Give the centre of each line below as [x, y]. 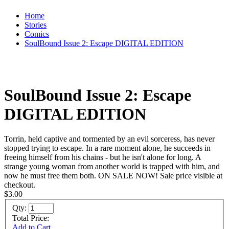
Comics [37, 34]
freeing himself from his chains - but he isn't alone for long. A [102, 157]
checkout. [20, 185]
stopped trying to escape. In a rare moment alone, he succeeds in [107, 148]
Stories [36, 25]
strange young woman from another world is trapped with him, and [112, 166]
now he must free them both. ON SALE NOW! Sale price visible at [113, 175]
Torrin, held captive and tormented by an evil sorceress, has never [109, 139]
